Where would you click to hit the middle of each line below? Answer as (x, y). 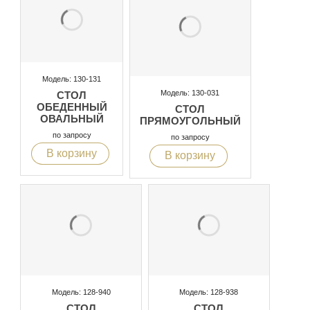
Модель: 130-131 (72, 79)
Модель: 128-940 (81, 292)
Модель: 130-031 (190, 93)
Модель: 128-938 (209, 292)
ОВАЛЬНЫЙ (72, 118)
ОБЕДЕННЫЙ (72, 107)
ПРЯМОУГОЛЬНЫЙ (190, 121)
